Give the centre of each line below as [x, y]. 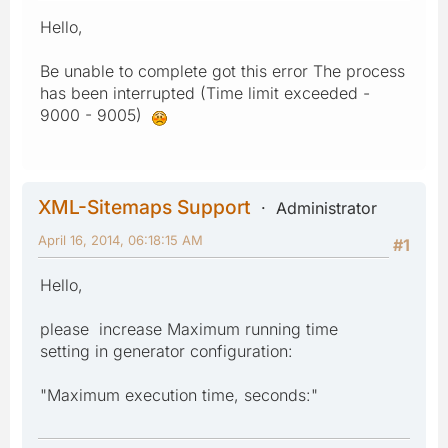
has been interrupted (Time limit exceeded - [205, 92]
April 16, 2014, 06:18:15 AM [120, 239]
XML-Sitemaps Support [144, 206]
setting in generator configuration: [166, 350]
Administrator [326, 207]
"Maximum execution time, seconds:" [179, 394]
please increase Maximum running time [189, 328]
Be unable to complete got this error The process [222, 70]
